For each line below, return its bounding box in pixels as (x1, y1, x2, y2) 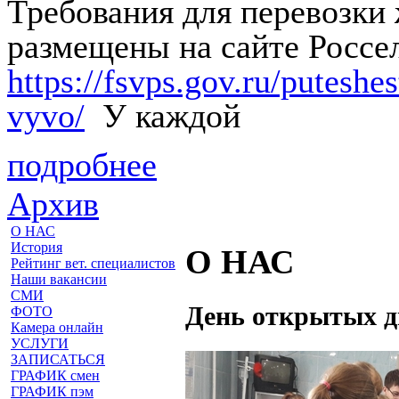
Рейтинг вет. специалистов (11, 256, 175, 271)
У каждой (85, 97, 240, 135)
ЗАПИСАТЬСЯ (11, 352, 105, 367)
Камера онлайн (11, 320, 103, 335)
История (11, 240, 62, 255)
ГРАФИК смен (11, 368, 100, 383)
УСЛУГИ (11, 336, 69, 351)
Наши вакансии (11, 272, 107, 287)
